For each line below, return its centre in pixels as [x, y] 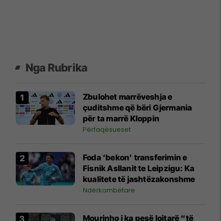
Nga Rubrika [57, 68]
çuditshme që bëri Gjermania [138, 108]
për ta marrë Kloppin [121, 119]
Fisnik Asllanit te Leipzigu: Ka [139, 168]
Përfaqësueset [107, 130]
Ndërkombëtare [109, 190]
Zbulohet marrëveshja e [128, 97]
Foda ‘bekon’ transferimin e [135, 158]
